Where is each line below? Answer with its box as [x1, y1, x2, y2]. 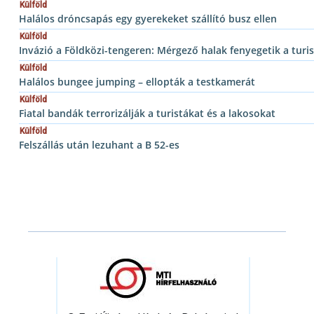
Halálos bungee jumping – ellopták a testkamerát [19, 75, 255, 89]
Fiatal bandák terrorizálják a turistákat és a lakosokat [19, 107, 275, 121]
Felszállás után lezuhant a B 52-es [19, 138, 179, 152]
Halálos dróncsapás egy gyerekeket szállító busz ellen [19, 12, 277, 26]
